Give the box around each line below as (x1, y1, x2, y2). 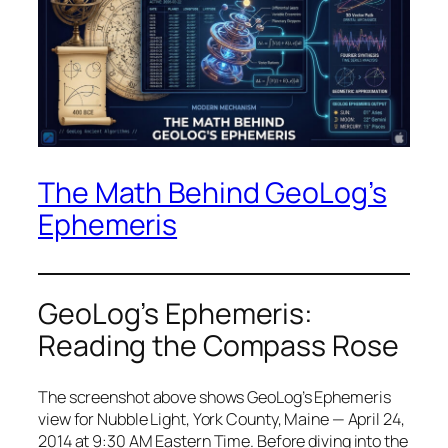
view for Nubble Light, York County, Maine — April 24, (38, 408, 405, 430)
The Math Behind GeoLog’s (38, 172, 387, 212)
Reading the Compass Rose (38, 326, 399, 366)
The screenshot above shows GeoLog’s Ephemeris (38, 386, 391, 408)
